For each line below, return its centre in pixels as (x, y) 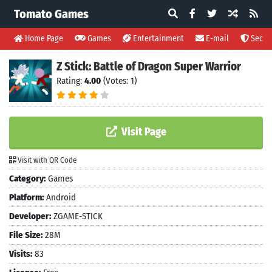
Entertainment (158, 39)
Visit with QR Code (46, 160)
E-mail (216, 39)
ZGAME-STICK (77, 216)
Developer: (30, 216)
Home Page (43, 39)
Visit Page (142, 132)
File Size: (26, 235)
